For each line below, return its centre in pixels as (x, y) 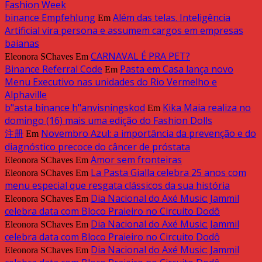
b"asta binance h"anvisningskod (75, 108)
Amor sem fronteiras (136, 160)
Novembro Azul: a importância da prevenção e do (149, 134)
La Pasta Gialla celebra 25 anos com (168, 173)
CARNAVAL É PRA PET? (140, 56)
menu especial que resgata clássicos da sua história (117, 186)
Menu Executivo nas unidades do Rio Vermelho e (111, 82)
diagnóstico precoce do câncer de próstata (97, 147)
